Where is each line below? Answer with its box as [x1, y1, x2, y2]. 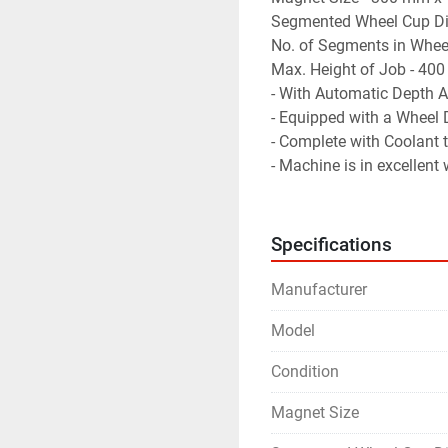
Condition [271, 362, 339, 381]
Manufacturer [271, 280, 367, 299]
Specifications [271, 234, 392, 256]
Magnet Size [271, 403, 359, 422]
